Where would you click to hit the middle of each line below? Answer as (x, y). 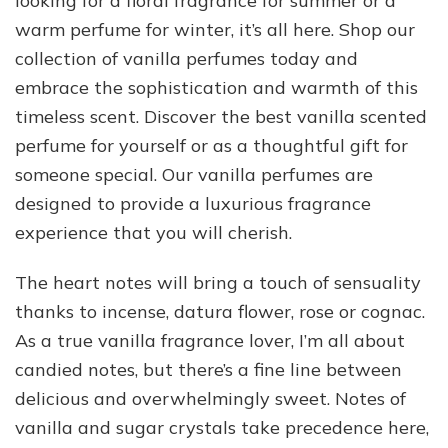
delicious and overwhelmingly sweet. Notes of (210, 398)
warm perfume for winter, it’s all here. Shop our (215, 29)
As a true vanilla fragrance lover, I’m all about (210, 340)
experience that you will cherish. (153, 232)
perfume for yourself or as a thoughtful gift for (211, 145)
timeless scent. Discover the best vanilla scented (221, 116)
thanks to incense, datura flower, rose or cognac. (220, 311)
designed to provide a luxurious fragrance (193, 203)
